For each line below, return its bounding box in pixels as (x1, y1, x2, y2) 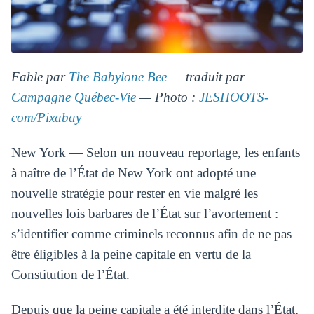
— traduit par (166, 69, 245, 85)
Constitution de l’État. (11, 267, 130, 282)
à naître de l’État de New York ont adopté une (11, 165, 256, 181)
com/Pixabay (11, 110, 81, 125)
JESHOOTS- (198, 90, 268, 105)
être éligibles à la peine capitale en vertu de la (11, 247, 251, 262)
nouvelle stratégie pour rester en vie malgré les (11, 186, 258, 201)
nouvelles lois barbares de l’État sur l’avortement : (11, 206, 278, 221)
